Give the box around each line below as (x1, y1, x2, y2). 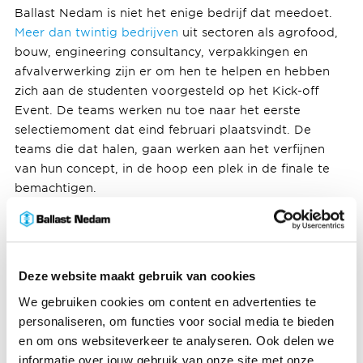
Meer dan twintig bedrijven (14, 25, 178, 40)
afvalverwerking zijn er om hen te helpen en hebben (14, 64, 330, 79)
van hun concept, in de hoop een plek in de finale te (14, 161, 330, 176)
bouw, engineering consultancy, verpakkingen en (14, 45, 308, 59)
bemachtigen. (14, 181, 96, 195)
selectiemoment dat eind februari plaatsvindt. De (14, 122, 311, 137)
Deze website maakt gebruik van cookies (19, 269, 256, 284)
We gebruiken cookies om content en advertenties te (19, 294, 316, 309)
